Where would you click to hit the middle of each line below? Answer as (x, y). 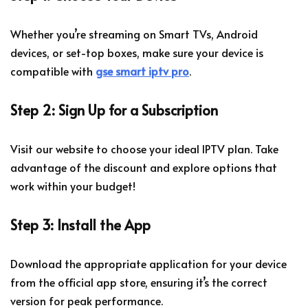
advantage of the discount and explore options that (144, 167)
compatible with (53, 70)
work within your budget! (73, 185)
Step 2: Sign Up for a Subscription (114, 110)
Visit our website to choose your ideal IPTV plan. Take (144, 148)
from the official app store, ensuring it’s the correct (139, 282)
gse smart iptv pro (142, 70)
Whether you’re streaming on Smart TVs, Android (134, 33)
